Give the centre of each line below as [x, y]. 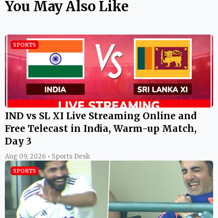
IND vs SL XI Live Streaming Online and [100, 116]
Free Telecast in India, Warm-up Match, [101, 128]
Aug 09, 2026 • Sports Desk [47, 156]
